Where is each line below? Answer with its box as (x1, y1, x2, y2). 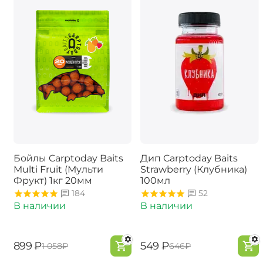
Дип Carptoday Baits (140, 153, 238, 164)
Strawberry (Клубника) (140, 164, 247, 176)
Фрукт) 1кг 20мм (13, 175, 92, 187)
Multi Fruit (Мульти (13, 164, 103, 176)
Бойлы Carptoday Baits (13, 153, 123, 164)
